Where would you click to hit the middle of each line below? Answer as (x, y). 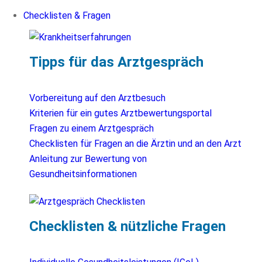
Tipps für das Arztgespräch (116, 62)
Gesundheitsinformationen (83, 174)
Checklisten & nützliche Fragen (127, 227)
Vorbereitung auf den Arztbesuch (97, 98)
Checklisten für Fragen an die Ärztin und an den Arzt (135, 144)
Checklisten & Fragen (67, 16)
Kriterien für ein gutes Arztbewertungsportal (120, 113)
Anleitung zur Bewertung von (88, 159)
